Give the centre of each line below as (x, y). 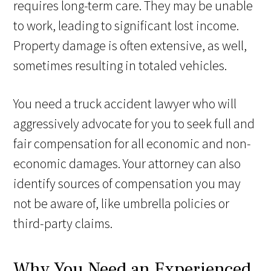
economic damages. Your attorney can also (127, 163)
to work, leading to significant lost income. (126, 25)
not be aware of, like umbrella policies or (122, 203)
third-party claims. (63, 223)
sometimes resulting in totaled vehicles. (120, 65)
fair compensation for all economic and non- (132, 143)
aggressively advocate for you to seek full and (134, 123)
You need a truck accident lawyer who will (125, 103)
